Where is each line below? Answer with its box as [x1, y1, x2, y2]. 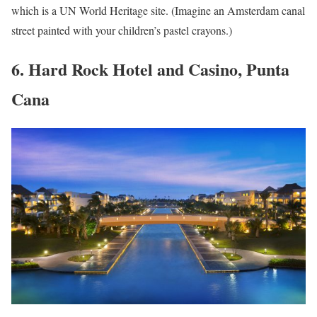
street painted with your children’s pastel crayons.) [11, 22, 232, 38]
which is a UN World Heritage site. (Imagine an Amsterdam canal [11, 2, 305, 18]
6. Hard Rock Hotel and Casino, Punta [11, 56, 289, 81]
